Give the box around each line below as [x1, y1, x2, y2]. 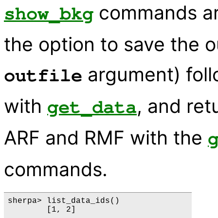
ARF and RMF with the [4, 126, 208, 149]
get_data [47, 97, 137, 117]
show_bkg [4, 4, 93, 23]
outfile [4, 66, 82, 85]
